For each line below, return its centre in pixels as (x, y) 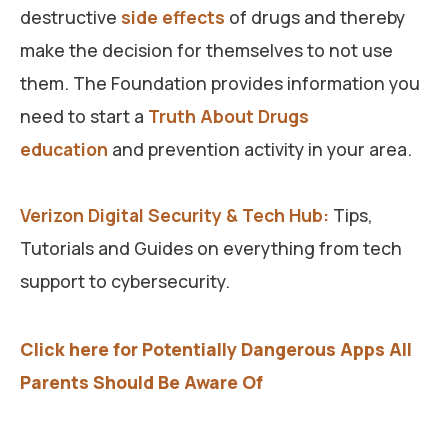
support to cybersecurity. (125, 280)
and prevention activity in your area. (260, 148)
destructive (70, 16)
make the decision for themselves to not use (206, 49)
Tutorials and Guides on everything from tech (211, 247)
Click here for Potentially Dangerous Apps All (216, 348)
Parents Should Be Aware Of (141, 381)
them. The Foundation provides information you (220, 82)
